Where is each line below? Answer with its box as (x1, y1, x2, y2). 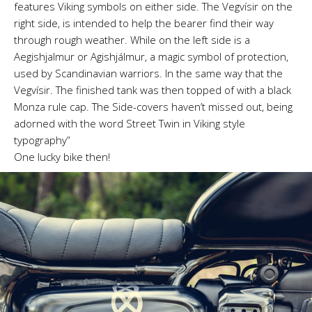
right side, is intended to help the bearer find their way (14, 16, 274, 31)
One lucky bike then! (14, 150, 110, 164)
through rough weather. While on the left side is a (14, 33, 250, 47)
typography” (14, 133, 70, 148)
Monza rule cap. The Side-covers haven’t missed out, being (14, 100, 292, 114)
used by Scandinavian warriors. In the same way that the (14, 66, 283, 81)
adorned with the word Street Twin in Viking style (14, 116, 245, 131)
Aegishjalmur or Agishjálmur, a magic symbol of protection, (14, 49, 288, 64)
